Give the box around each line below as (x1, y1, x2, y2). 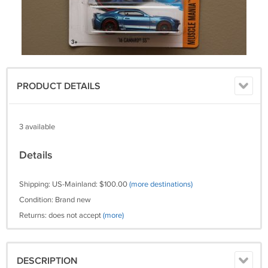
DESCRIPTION (17, 255, 78, 267)
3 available (19, 122, 55, 132)
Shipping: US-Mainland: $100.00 (19, 179, 129, 189)
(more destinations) (129, 179, 193, 189)
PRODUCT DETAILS (17, 81, 100, 92)
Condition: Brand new (19, 195, 91, 205)
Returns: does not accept (19, 211, 103, 220)
